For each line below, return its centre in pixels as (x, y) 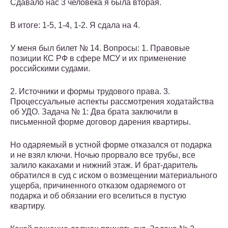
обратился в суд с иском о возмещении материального (114, 176)
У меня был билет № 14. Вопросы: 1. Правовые (100, 48)
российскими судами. (50, 69)
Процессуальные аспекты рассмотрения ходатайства (112, 102)
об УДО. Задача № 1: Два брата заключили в (94, 112)
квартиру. (28, 206)
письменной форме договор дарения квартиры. (101, 122)
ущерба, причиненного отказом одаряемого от (98, 186)
